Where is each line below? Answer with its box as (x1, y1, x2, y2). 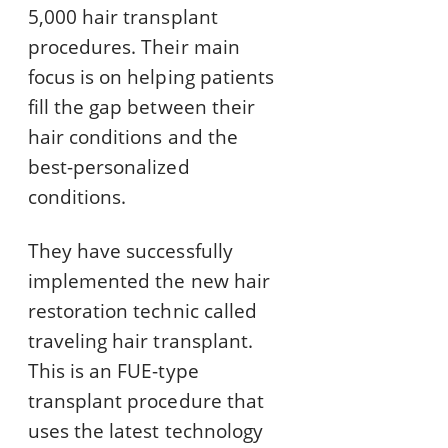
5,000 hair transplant (28, 4, 218, 31)
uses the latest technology (28, 418, 263, 445)
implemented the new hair (28, 268, 270, 295)
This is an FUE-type (28, 358, 199, 385)
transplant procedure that (28, 388, 264, 415)
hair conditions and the (28, 124, 238, 151)
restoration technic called (28, 298, 257, 325)
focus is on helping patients (28, 64, 274, 91)
